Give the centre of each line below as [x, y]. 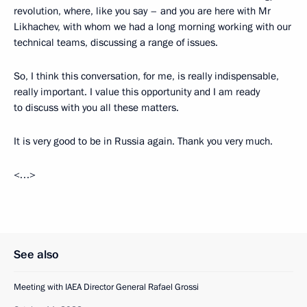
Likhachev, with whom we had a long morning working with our [152, 27]
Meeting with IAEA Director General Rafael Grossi [106, 287]
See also [36, 255]
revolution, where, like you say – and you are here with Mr [142, 11]
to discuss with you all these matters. [96, 108]
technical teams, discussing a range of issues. [116, 43]
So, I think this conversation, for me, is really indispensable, [146, 76]
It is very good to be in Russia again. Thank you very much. [143, 142]
